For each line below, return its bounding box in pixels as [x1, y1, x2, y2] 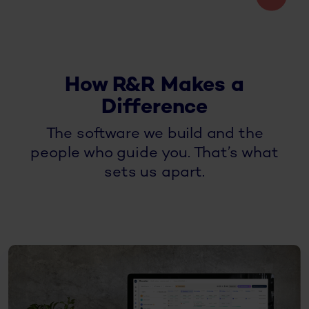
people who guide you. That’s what [30, 146, 279, 162]
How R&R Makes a [65, 75, 244, 98]
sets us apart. [104, 165, 205, 181]
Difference [101, 97, 208, 120]
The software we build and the [46, 126, 263, 143]
